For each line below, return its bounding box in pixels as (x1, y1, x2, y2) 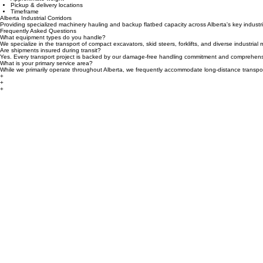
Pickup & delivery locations (11, 14, 83, 20)
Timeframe (11, 20, 39, 26)
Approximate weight (11, 7, 64, 14)
